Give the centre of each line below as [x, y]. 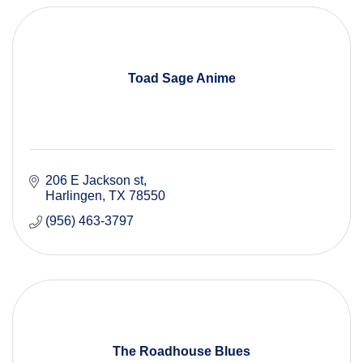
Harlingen [74, 196]
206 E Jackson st [94, 181]
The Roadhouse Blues [181, 352]
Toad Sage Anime [181, 79]
